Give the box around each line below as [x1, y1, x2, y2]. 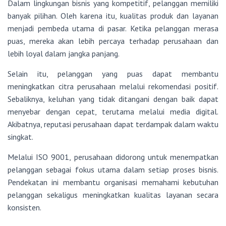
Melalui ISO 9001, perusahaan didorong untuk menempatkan [8, 152, 218, 162]
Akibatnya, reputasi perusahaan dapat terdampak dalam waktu [8, 119, 218, 130]
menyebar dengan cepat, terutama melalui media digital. [8, 106, 218, 117]
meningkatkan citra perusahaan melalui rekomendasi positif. [8, 81, 218, 92]
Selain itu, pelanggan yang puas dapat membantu [8, 69, 218, 79]
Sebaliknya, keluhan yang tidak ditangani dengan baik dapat [8, 94, 218, 104]
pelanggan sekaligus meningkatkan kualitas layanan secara [8, 190, 218, 200]
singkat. [8, 132, 33, 142]
